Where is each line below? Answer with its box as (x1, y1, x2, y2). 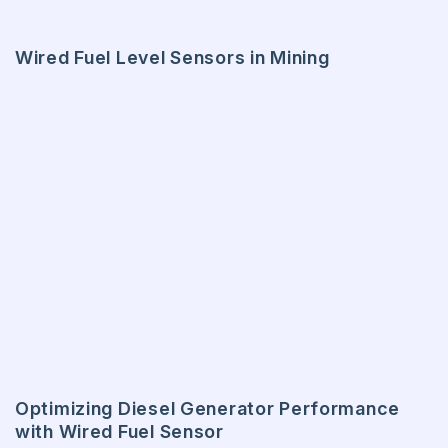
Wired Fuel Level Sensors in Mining (15, 46, 330, 68)
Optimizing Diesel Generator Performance (15, 397, 401, 419)
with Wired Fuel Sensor (15, 420, 224, 442)
